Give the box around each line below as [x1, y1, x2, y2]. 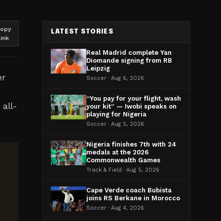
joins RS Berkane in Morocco [86, 194, 180, 202]
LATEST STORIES [51, 29, 113, 35]
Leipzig [86, 65, 110, 72]
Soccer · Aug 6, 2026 [86, 75, 144, 81]
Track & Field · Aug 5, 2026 [86, 167, 159, 173]
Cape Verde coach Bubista [86, 186, 172, 194]
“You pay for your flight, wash [86, 95, 181, 102]
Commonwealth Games [86, 156, 160, 164]
